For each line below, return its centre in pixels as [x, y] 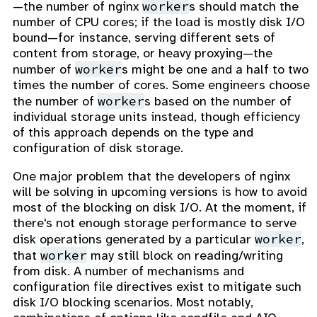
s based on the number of [218, 102]
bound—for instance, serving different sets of [144, 38]
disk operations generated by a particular [134, 240]
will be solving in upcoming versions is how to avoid [160, 192]
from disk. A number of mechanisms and [128, 271]
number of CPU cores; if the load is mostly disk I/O [159, 22]
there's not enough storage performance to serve [155, 223]
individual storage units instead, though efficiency [156, 117]
